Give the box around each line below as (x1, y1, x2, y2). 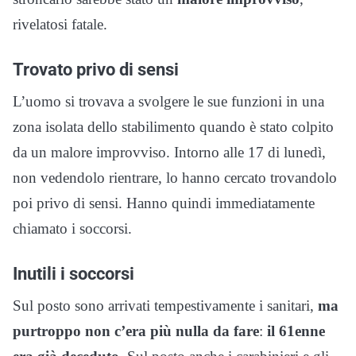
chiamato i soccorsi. (13, 219, 132, 237)
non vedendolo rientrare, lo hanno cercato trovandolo (13, 168, 337, 186)
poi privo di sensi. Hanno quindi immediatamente (13, 194, 315, 211)
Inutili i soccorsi (13, 262, 134, 284)
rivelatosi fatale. (13, 15, 107, 33)
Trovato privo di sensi (13, 58, 179, 79)
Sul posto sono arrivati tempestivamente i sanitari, (13, 296, 318, 314)
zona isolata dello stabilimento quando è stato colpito (13, 118, 334, 135)
